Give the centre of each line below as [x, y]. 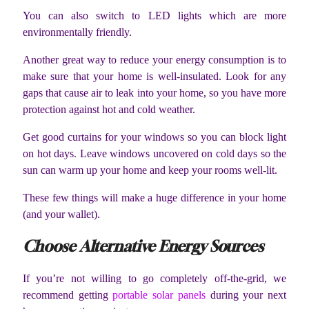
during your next [246, 295]
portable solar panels [159, 295]
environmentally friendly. [77, 32]
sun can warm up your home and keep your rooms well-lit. [151, 170]
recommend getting [68, 295]
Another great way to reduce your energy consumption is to [154, 59]
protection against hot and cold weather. [109, 109]
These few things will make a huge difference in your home [154, 197]
